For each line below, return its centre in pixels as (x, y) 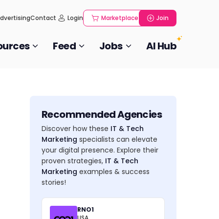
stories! (54, 182)
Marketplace (120, 18)
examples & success (113, 172)
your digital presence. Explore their (100, 150)
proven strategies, (73, 161)
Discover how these (76, 129)
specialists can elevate (117, 139)
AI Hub (161, 46)
